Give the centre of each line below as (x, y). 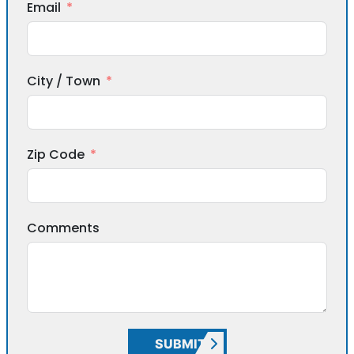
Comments (63, 228)
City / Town (64, 81)
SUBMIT (180, 343)
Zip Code (56, 154)
